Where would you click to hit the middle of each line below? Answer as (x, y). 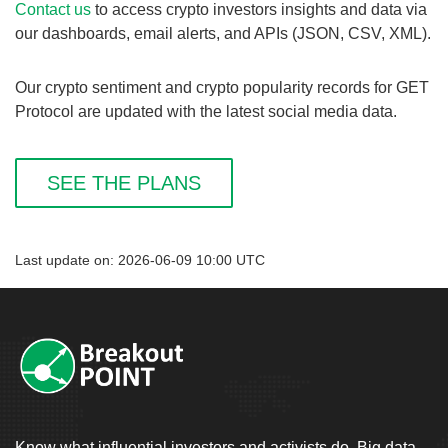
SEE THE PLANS (124, 183)
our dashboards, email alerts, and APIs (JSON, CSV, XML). (223, 33)
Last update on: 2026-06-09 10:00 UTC (140, 260)
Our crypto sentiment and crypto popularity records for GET (222, 87)
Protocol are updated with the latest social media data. (206, 111)
